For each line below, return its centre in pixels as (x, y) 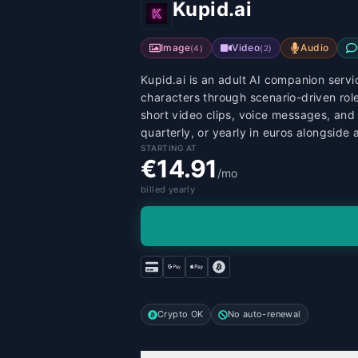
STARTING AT (169, 148)
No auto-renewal (264, 314)
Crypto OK (181, 314)
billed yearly (168, 189)
